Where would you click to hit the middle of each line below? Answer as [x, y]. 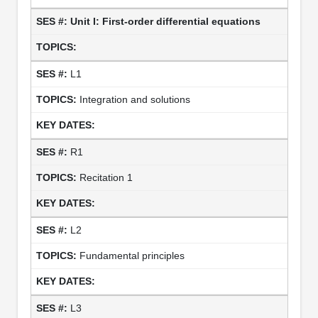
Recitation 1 [106, 177]
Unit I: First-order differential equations [165, 21]
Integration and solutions [135, 99]
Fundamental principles [132, 255]
